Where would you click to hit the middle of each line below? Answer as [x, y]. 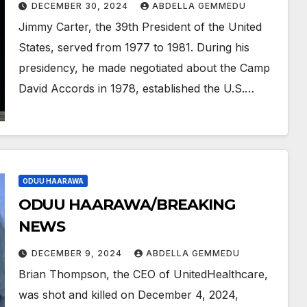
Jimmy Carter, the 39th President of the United [140, 27]
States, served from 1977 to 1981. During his [134, 47]
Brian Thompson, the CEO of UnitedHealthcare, [143, 274]
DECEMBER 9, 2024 [78, 253]
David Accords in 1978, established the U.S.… [136, 88]
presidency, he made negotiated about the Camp [144, 68]
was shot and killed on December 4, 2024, [128, 295]
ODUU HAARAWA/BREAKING [126, 205]
